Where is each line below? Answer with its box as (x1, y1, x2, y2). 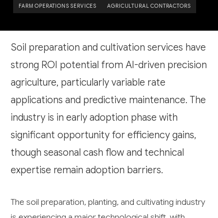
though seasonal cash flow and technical (11, 146, 184, 159)
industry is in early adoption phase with (11, 111, 178, 124)
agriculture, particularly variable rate (11, 76, 166, 89)
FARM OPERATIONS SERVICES (18, 2, 97, 9)
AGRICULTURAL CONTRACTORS (107, 2, 191, 9)
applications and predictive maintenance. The (11, 94, 206, 107)
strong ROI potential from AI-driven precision (11, 59, 207, 72)
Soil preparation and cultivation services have (11, 41, 206, 54)
